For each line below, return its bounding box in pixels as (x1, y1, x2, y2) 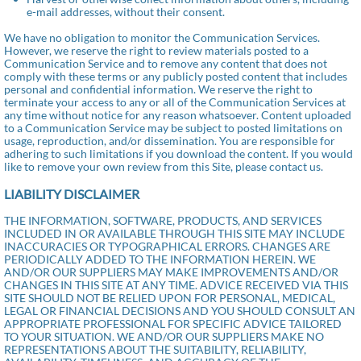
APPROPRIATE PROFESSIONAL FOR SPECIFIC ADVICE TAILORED (4, 317, 342, 330)
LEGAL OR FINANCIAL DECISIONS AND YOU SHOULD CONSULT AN (4, 304, 355, 317)
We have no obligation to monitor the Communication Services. (4, 31, 320, 44)
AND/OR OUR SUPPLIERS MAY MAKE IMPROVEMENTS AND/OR (4, 265, 338, 279)
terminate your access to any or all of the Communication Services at (4, 95, 346, 109)
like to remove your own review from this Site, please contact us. (4, 160, 323, 173)
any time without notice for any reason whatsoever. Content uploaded (4, 108, 351, 122)
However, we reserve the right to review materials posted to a (4, 44, 309, 57)
